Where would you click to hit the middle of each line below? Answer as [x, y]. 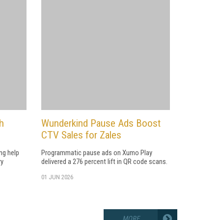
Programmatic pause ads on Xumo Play [96, 152]
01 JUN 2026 [57, 177]
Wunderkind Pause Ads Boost [101, 123]
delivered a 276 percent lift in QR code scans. [104, 161]
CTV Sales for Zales [81, 135]
